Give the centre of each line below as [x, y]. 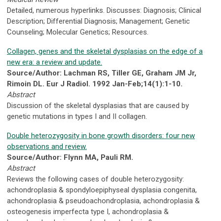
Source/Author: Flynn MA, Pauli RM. [70, 158]
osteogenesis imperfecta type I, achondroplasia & [88, 212]
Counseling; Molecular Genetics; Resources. [78, 32]
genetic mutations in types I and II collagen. [77, 117]
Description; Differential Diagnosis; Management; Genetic [98, 21]
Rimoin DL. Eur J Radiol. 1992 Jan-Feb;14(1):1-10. [95, 84]
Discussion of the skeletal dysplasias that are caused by [98, 106]
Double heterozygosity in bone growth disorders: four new [101, 136]
